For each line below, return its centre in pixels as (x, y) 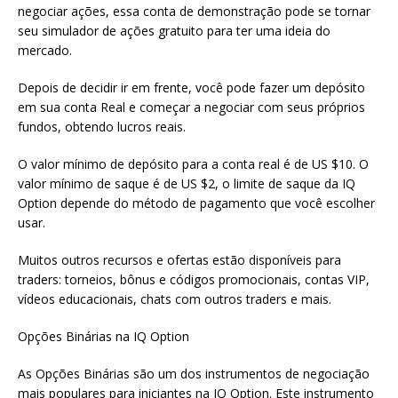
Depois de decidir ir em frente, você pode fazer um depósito (191, 88)
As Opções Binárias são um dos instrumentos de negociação (194, 374)
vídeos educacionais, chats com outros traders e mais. (175, 299)
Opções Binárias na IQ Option (103, 336)
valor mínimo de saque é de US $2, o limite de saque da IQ (187, 183)
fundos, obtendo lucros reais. (102, 127)
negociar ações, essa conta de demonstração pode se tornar (194, 11)
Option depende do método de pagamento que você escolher (196, 203)
